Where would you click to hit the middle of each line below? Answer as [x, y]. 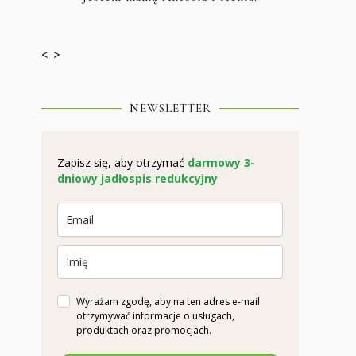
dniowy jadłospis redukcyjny [137, 178]
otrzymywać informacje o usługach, [155, 315]
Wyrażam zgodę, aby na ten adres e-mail [168, 301]
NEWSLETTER [170, 108]
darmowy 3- [221, 162]
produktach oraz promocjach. [145, 330]
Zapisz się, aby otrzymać [122, 162]
